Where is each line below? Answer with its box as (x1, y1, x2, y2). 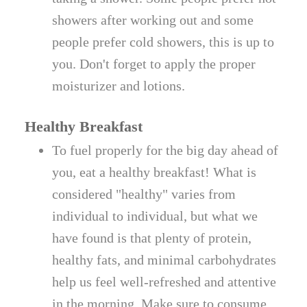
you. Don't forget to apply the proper (52, 56, 256, 71)
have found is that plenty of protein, (52, 230, 252, 245)
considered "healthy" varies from (52, 186, 236, 201)
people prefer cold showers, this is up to (52, 34, 275, 49)
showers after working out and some (52, 12, 254, 27)
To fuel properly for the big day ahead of (52, 142, 279, 158)
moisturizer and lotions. (52, 77, 186, 93)
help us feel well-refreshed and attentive (52, 273, 277, 289)
